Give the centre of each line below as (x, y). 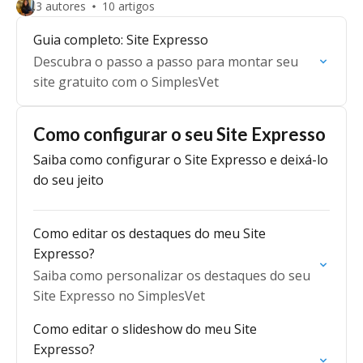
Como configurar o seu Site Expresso (179, 134)
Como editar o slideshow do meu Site (145, 329)
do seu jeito (68, 180)
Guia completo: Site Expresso (121, 40)
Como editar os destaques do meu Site (149, 233)
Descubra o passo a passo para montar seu (166, 62)
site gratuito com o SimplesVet (126, 82)
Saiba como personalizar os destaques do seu (172, 275)
